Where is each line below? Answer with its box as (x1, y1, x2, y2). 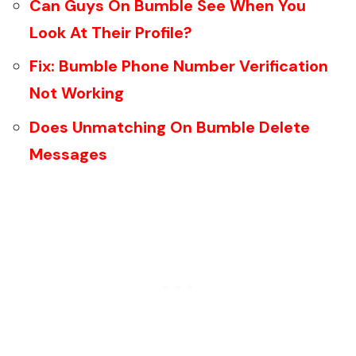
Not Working (29, 83, 124, 104)
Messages (29, 143, 107, 164)
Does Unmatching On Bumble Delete (29, 116, 310, 137)
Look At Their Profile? (29, 21, 192, 43)
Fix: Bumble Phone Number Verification (29, 56, 328, 77)
